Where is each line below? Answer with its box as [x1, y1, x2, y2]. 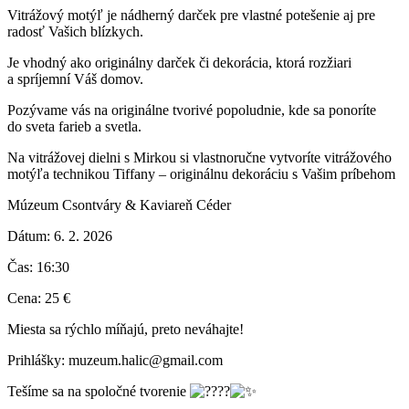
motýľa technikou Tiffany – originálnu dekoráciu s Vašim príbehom [7, 165, 395, 182]
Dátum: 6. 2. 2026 [7, 227, 112, 244]
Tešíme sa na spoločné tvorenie [7, 383, 190, 399]
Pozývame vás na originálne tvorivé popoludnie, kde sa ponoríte [7, 101, 376, 118]
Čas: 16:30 [7, 258, 69, 275]
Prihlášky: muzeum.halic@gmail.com [7, 351, 223, 368]
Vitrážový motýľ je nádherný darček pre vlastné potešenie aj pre [7, 6, 375, 23]
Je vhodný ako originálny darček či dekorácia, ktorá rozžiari [7, 54, 351, 70]
